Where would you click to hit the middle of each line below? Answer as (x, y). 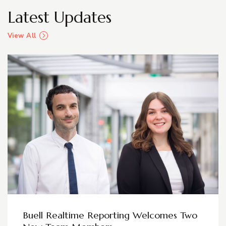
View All (22, 36)
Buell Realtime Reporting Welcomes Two (110, 215)
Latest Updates (60, 17)
